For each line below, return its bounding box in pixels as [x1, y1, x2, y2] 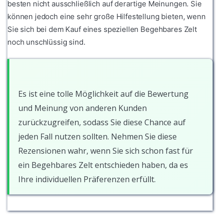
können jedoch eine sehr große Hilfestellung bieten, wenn [7, 12, 206, 22]
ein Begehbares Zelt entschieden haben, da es [18, 160, 188, 171]
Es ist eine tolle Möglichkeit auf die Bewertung [18, 88, 189, 100]
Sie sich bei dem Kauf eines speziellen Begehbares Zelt [7, 25, 197, 34]
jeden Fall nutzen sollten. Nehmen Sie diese [18, 131, 177, 142]
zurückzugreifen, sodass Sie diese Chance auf [18, 117, 186, 128]
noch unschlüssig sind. [7, 37, 85, 47]
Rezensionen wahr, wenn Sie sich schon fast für [18, 145, 193, 157]
